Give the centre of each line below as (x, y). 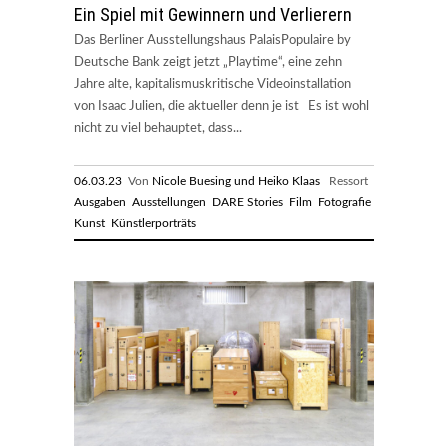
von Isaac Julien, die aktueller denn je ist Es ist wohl (221, 106)
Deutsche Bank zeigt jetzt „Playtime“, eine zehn (208, 62)
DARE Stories (247, 201)
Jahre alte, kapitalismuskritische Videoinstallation (212, 84)
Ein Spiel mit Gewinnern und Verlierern (213, 14)
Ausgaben (100, 201)
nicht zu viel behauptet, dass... (158, 128)
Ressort (345, 180)
